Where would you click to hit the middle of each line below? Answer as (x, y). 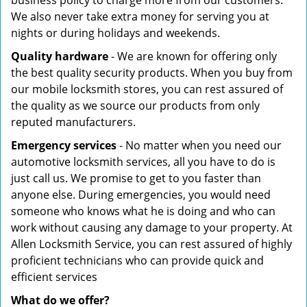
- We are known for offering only (193, 56)
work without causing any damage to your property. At (152, 228)
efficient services (54, 277)
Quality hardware (60, 56)
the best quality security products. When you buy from (152, 73)
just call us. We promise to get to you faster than (136, 178)
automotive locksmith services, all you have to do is (143, 162)
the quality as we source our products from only (135, 106)
